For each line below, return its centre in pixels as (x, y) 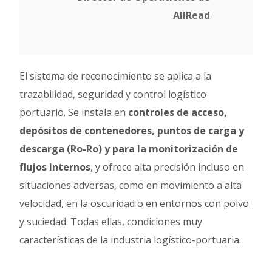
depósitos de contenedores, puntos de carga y (132, 130)
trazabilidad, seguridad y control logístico (113, 94)
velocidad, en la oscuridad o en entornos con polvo (134, 203)
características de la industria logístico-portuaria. (132, 240)
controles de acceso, (177, 112)
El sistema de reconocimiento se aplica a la (116, 76)
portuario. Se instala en (73, 112)
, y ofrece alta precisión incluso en (168, 167)
